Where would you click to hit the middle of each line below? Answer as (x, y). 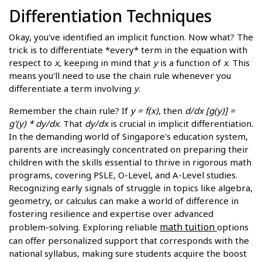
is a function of (191, 62)
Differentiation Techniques (110, 15)
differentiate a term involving (71, 88)
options (233, 227)
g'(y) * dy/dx (34, 123)
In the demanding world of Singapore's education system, (128, 136)
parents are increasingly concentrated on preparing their (129, 149)
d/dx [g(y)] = (210, 110)
